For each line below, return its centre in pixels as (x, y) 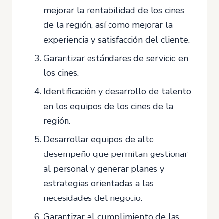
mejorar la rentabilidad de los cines (114, 10)
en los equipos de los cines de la (108, 106)
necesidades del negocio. (93, 198)
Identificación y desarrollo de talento (117, 91)
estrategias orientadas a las (99, 183)
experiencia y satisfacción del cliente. (117, 40)
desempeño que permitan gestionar (116, 154)
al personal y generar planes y (104, 169)
